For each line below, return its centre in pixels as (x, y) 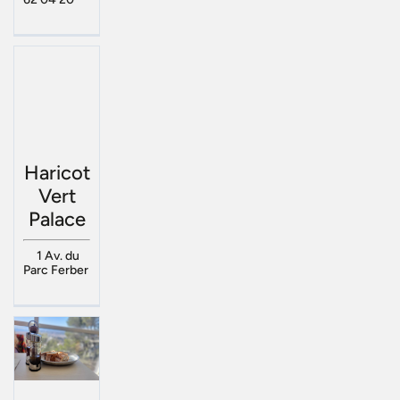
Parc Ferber (56, 270)
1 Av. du (58, 255)
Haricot (57, 172)
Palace (57, 219)
